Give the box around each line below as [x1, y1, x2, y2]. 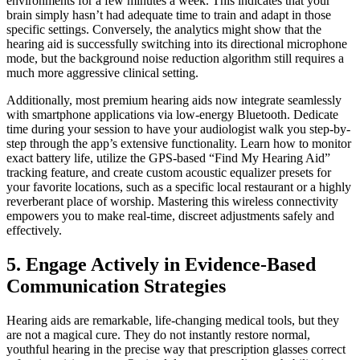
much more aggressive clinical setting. [6, 66, 198, 80]
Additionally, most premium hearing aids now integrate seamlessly [6, 93, 342, 108]
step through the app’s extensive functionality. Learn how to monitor [6, 137, 351, 151]
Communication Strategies [6, 276, 226, 297]
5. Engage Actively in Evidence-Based [6, 254, 316, 276]
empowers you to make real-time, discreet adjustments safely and [6, 209, 334, 223]
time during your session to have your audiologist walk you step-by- [6, 122, 350, 137]
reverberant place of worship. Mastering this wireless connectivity [6, 194, 338, 209]
